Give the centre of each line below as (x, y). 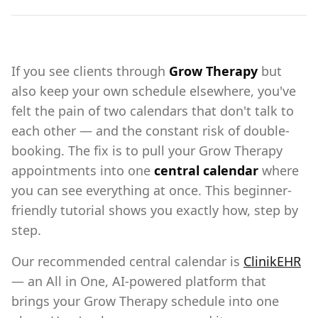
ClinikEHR (272, 261)
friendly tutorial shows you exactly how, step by (155, 210)
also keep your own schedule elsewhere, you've (154, 91)
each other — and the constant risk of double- (150, 131)
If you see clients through (90, 71)
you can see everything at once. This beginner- (152, 190)
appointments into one (83, 170)
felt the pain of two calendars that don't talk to (153, 111)
